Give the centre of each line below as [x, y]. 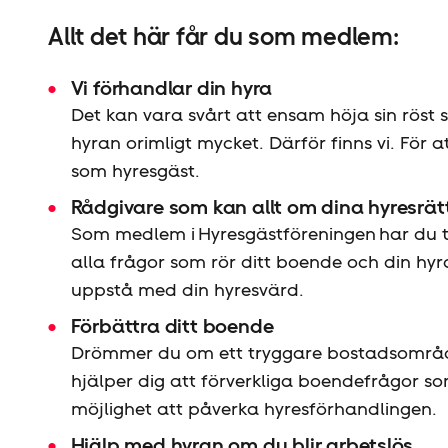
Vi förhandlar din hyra [171, 88]
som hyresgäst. [135, 171]
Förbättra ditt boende [172, 326]
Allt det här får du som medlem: [226, 37]
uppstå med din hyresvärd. [187, 290]
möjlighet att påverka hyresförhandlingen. [257, 409]
